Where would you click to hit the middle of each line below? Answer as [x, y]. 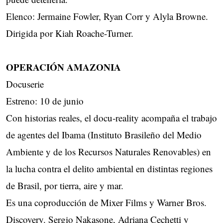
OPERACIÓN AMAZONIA [63, 67]
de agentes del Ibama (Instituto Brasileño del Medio [104, 135]
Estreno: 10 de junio [45, 101]
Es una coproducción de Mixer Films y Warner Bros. [106, 203]
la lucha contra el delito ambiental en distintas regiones [109, 169]
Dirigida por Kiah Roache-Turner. [70, 33]
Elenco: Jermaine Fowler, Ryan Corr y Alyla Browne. [107, 16]
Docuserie [25, 84]
